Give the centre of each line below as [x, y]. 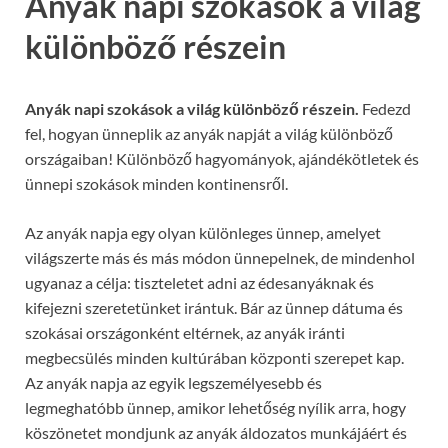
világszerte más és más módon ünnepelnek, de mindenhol [220, 257]
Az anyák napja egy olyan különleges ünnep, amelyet [203, 232]
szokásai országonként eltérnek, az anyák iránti [185, 332]
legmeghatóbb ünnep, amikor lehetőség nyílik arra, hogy [215, 407]
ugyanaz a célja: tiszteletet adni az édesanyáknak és [199, 282]
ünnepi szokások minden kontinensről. [156, 183]
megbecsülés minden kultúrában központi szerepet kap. [214, 357]
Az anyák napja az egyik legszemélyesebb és [173, 382]
